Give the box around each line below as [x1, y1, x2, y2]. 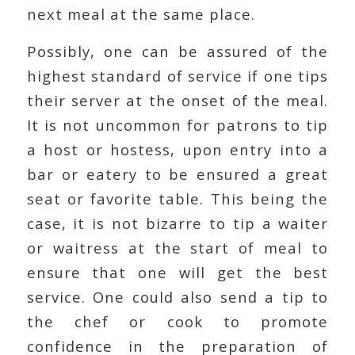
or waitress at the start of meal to [26, 237, 329, 258]
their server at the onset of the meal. [26, 90, 329, 110]
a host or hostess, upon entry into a [26, 139, 329, 159]
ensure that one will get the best [26, 261, 329, 282]
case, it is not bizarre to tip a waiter [26, 212, 329, 233]
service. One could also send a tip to [26, 286, 329, 307]
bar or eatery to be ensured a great [26, 163, 329, 184]
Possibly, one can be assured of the [26, 40, 329, 61]
